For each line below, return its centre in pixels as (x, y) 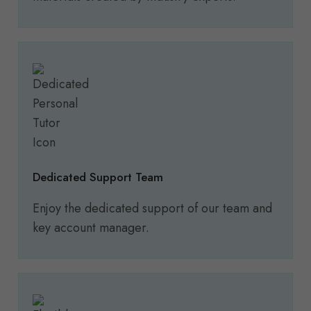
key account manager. (91, 228)
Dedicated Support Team (98, 177)
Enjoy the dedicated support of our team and (152, 209)
